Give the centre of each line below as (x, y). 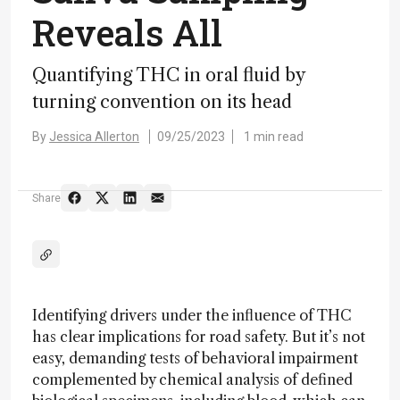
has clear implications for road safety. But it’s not (199, 337)
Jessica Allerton (94, 137)
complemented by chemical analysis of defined (192, 379)
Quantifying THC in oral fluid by (168, 75)
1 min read (274, 137)
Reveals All (127, 33)
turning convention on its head (162, 102)
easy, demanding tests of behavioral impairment (195, 358)
